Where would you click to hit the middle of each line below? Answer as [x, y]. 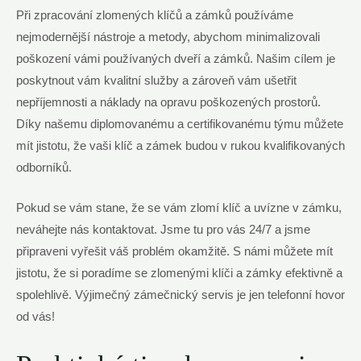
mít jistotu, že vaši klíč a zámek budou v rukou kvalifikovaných [180, 146]
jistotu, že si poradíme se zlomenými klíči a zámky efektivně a [179, 274]
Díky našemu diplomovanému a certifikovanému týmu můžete [180, 124]
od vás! [35, 317]
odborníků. [44, 168]
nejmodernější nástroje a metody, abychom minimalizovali [168, 37]
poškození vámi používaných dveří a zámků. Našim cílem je [176, 59]
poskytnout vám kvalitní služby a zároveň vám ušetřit [156, 81]
